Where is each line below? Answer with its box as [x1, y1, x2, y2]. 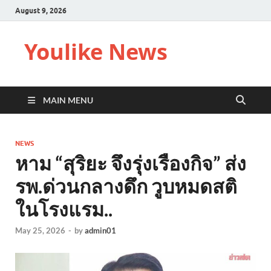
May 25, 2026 [15, 226, 65, 236]
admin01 [85, 226, 116, 236]
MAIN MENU [43, 95, 93, 105]
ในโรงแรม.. [15, 197, 113, 221]
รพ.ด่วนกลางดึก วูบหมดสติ [15, 174, 237, 198]
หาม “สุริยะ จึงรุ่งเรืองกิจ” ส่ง [15, 151, 246, 175]
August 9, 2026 [15, 5, 67, 15]
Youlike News [24, 37, 168, 67]
